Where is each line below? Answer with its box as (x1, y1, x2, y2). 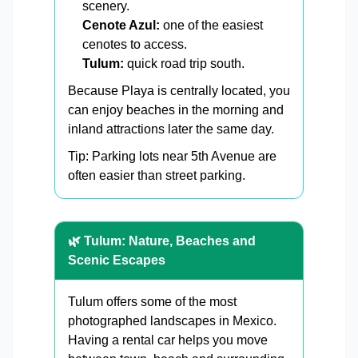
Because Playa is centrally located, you (68, 84, 290, 98)
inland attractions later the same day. (68, 122, 274, 137)
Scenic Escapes (68, 253, 165, 268)
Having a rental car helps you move (68, 333, 268, 348)
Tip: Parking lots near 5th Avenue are (68, 149, 276, 164)
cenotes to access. (82, 38, 187, 52)
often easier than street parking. (68, 169, 245, 183)
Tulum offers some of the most (68, 295, 237, 309)
